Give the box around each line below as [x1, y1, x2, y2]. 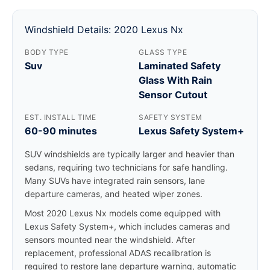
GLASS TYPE [139, 48, 187, 57]
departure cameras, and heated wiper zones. [25, 189, 202, 199]
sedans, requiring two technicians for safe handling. [25, 162, 228, 172]
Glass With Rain [139, 74, 212, 86]
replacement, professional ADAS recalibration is [25, 248, 211, 258]
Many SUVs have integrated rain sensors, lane [25, 175, 205, 186]
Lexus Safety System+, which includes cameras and [25, 221, 230, 231]
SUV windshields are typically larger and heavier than [25, 149, 234, 159]
